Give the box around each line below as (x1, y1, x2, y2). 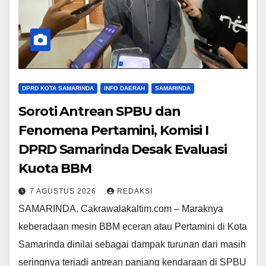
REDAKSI (117, 187, 153, 196)
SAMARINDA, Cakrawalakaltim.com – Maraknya (18, 204, 223, 214)
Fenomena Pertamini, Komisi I (18, 122, 209, 139)
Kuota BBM (18, 160, 92, 177)
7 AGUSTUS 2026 (30, 187, 99, 196)
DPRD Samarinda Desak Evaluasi (18, 141, 227, 158)
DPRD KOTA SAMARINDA (22, 85, 94, 92)
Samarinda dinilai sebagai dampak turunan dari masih (18, 239, 246, 250)
